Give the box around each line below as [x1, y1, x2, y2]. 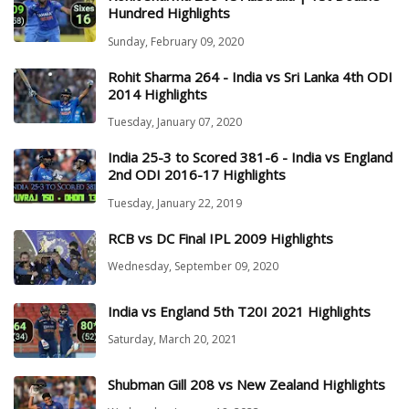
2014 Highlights [108, 84, 207, 103]
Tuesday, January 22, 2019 [108, 194, 242, 211]
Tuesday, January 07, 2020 [108, 114, 242, 131]
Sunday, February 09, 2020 [108, 33, 244, 49]
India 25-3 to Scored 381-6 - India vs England [108, 148, 393, 167]
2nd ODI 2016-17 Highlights [108, 165, 286, 184]
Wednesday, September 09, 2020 [108, 258, 278, 275]
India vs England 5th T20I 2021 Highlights [108, 301, 371, 320]
